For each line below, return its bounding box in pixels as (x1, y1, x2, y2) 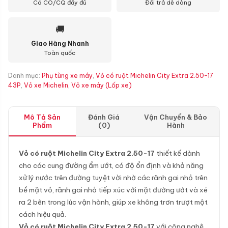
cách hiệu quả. (19, 210, 66, 219)
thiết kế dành (155, 149, 200, 158)
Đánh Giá (88, 113, 120, 121)
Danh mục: (8, 72, 42, 79)
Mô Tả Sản (23, 113, 61, 121)
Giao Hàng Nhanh (31, 40, 89, 47)
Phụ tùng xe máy (42, 72, 93, 79)
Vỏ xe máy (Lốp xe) (71, 81, 132, 89)
